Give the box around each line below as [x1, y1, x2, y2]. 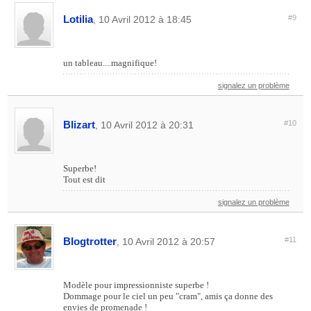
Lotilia [63, 13, 94, 26]
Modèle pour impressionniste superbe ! [63, 280, 210, 291]
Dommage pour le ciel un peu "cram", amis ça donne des [63, 291, 274, 302]
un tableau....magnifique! [63, 58, 158, 69]
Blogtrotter [63, 235, 117, 248]
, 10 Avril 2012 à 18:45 [93, 14, 192, 26]
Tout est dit [63, 174, 106, 185]
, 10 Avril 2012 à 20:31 [95, 119, 194, 131]
